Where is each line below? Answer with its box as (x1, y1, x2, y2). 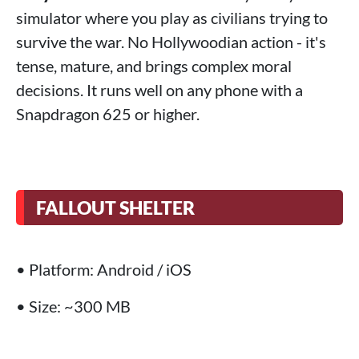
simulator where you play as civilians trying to (16, 7, 328, 27)
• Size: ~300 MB (16, 296, 131, 316)
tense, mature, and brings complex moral (16, 55, 292, 75)
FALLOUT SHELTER (36, 196, 195, 219)
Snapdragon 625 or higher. (16, 103, 200, 123)
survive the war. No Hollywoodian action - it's (16, 31, 326, 51)
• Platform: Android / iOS (16, 259, 192, 279)
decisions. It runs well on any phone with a (16, 79, 303, 99)
